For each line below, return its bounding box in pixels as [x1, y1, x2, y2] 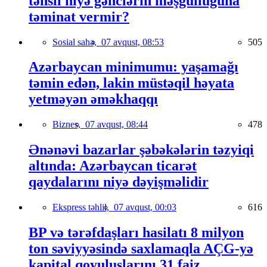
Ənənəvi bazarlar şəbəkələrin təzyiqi [29, 142, 254, 158]
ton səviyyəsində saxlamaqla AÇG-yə [29, 241, 253, 257]
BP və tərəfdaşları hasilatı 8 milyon [29, 225, 244, 241]
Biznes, [52, 119, 85, 130]
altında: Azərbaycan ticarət [29, 158, 197, 174]
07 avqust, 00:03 [114, 202, 176, 213]
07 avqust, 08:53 [101, 36, 164, 47]
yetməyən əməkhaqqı [29, 91, 158, 107]
